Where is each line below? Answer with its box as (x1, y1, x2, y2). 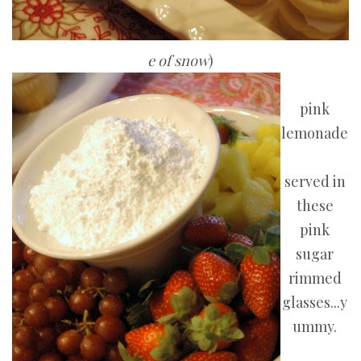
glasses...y (282, 293, 347, 313)
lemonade (281, 123, 348, 143)
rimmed (288, 268, 342, 288)
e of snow (147, 51, 209, 71)
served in (284, 172, 346, 192)
